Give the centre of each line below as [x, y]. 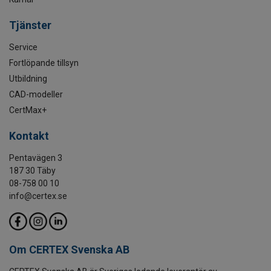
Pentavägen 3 [36, 158]
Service [23, 47]
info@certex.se [38, 196]
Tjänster [30, 25]
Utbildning [28, 79]
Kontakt [29, 136]
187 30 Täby [32, 171]
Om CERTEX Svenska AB [69, 250]
